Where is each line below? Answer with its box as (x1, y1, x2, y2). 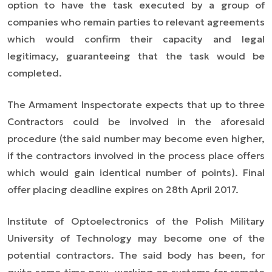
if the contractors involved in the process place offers (7, 149, 265, 161)
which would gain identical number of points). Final (7, 166, 265, 178)
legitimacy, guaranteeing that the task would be (7, 50, 265, 62)
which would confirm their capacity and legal (7, 33, 265, 45)
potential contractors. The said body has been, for (7, 249, 265, 261)
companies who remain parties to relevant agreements (7, 16, 265, 28)
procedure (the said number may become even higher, (7, 132, 265, 144)
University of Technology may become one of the (7, 232, 265, 244)
